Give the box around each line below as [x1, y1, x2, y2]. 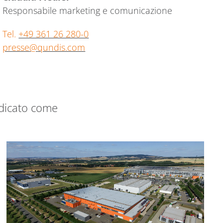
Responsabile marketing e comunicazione [2, 4, 173, 17]
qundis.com [37, 41, 86, 54]
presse [2, 41, 30, 54]
